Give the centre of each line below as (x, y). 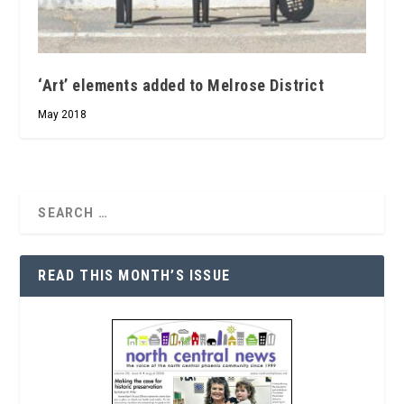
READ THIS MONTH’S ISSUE (134, 275)
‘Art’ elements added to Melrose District (181, 85)
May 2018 (63, 114)
